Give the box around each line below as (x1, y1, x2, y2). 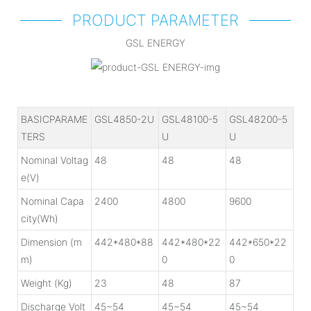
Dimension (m (21, 235, 82, 248)
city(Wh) (21, 212, 58, 224)
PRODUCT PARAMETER (72, 10, 239, 29)
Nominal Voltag (21, 153, 88, 166)
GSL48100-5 (162, 112, 218, 125)
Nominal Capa (21, 194, 84, 207)
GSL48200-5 (229, 112, 287, 125)
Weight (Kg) (21, 276, 72, 289)
